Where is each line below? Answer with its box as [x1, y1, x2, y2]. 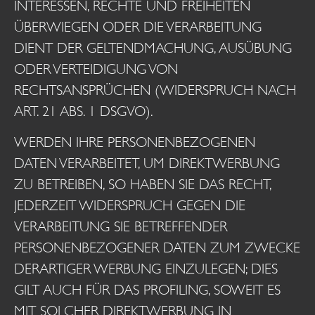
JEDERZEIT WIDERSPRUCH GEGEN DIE [14, 198, 245, 214]
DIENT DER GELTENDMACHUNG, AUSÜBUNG [14, 39, 292, 56]
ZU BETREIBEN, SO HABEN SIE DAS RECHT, [14, 176, 271, 193]
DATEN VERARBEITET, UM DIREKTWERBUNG [14, 155, 280, 172]
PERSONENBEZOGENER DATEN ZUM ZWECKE [14, 240, 300, 257]
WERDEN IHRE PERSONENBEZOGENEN [14, 134, 255, 151]
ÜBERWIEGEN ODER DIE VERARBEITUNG [14, 18, 262, 35]
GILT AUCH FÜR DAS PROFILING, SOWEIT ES [14, 282, 281, 299]
